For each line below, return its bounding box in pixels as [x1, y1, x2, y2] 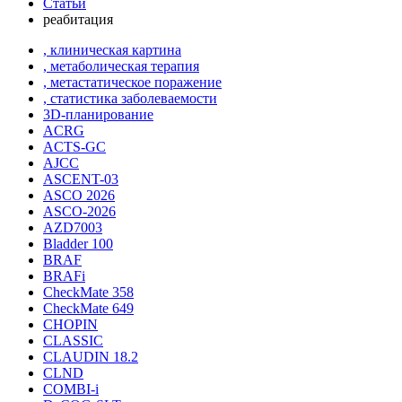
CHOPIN [43, 317, 98, 332]
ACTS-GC [43, 139, 106, 154]
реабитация [43, 12, 113, 27]
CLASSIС [43, 333, 103, 348]
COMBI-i [43, 381, 99, 397]
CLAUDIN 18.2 [43, 349, 138, 364]
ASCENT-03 [43, 171, 118, 187]
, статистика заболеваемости [43, 91, 217, 106]
